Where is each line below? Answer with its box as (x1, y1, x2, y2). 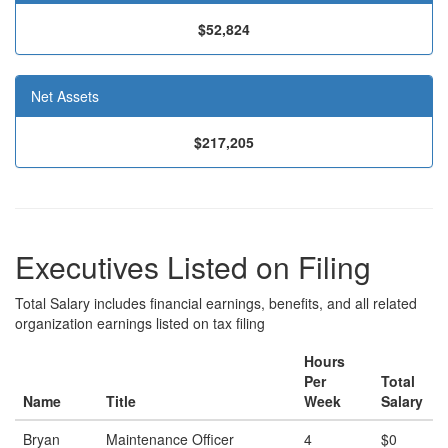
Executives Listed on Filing (15, 245, 371, 288)
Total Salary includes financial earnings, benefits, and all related (15, 293, 417, 313)
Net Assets (31, 86, 99, 106)
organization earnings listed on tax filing (15, 313, 265, 333)
